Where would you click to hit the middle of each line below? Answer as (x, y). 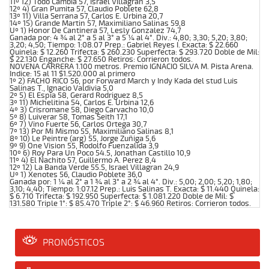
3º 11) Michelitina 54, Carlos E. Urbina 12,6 (82, 102)
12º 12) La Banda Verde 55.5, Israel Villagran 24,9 (94, 167)
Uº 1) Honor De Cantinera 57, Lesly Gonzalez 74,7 (95, 30)
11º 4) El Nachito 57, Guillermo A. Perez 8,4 (83, 160)
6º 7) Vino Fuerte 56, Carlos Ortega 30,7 (78, 124)
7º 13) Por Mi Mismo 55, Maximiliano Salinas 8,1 (92, 131)
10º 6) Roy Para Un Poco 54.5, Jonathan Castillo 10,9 (100, 153)
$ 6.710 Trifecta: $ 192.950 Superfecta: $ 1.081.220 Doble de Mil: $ (122, 196)
